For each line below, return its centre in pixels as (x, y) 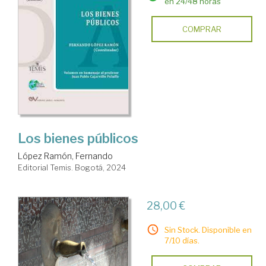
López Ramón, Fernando (65, 156)
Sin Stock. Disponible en (208, 230)
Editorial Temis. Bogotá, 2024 (72, 167)
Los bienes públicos (78, 138)
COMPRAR (202, 29)
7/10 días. (182, 240)
